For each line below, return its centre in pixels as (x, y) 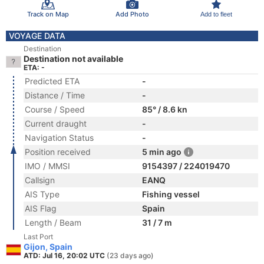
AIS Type (42, 194)
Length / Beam (53, 222)
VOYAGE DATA (37, 36)
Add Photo (132, 14)
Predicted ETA (52, 81)
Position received (58, 152)
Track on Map (48, 14)
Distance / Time (55, 95)
